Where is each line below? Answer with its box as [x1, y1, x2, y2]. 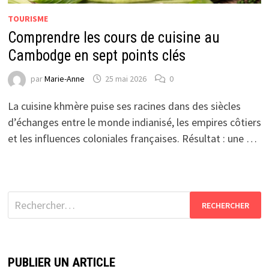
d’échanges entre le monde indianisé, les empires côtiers [7, 115, 261, 130]
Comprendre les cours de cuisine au [7, 29, 220, 47]
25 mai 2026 [104, 73, 147, 85]
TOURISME [7, 13, 48, 25]
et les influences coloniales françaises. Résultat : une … [7, 131, 257, 146]
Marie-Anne [44, 73, 85, 85]
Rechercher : [7, 192, 62, 207]
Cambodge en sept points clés [7, 47, 186, 65]
